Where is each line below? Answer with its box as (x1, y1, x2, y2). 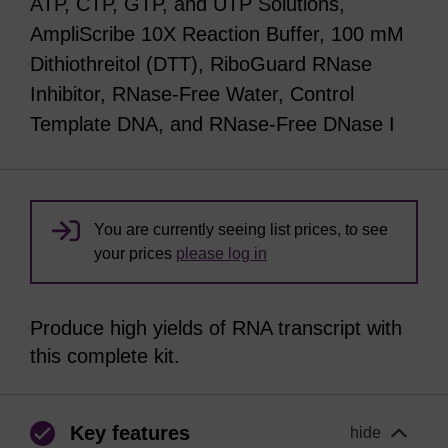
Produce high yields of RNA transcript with (30, 317, 402, 339)
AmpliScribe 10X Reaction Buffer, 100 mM (30, 23, 404, 45)
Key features (70, 422, 190, 444)
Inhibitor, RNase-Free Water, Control (30, 83, 354, 105)
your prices (94, 245, 176, 262)
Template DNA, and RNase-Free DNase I (30, 113, 395, 135)
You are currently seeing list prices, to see (94, 221, 388, 238)
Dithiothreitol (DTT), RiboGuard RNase (30, 53, 372, 75)
